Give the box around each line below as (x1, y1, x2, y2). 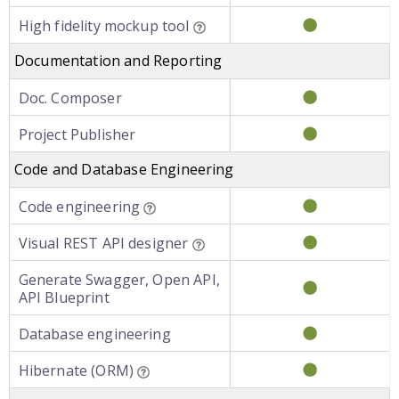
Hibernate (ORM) (18, 361, 134, 380)
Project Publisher (18, 125, 136, 144)
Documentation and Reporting (14, 51, 223, 70)
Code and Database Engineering (14, 159, 234, 179)
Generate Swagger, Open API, (18, 270, 220, 289)
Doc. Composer (18, 88, 122, 108)
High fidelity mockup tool (18, 16, 190, 36)
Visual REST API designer (18, 233, 189, 253)
